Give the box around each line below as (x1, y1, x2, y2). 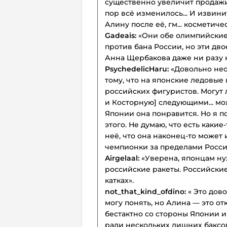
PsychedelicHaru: (105, 64, 171, 73)
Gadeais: (105, 30, 138, 40)
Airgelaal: (105, 153, 141, 163)
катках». (105, 175, 134, 185)
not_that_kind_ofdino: (105, 186, 186, 196)
